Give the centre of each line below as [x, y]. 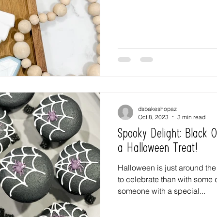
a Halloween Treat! [158, 148]
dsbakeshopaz [157, 108]
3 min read [191, 117]
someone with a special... [162, 191]
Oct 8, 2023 [153, 117]
